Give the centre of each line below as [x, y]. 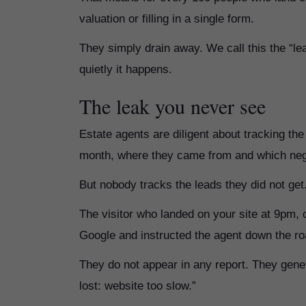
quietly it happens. [126, 69]
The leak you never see [172, 106]
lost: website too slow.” [138, 286]
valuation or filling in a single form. [167, 19]
